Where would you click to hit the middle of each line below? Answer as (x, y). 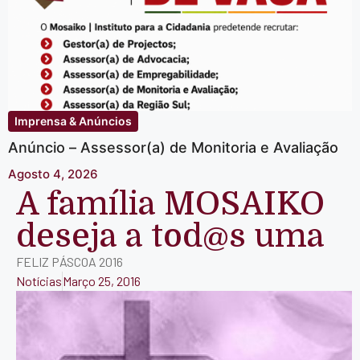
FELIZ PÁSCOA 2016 (70, 262)
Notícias (39, 281)
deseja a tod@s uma (170, 237)
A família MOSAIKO (170, 205)
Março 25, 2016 (102, 281)
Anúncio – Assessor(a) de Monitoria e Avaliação (173, 147)
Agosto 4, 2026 (53, 174)
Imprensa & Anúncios (73, 121)
